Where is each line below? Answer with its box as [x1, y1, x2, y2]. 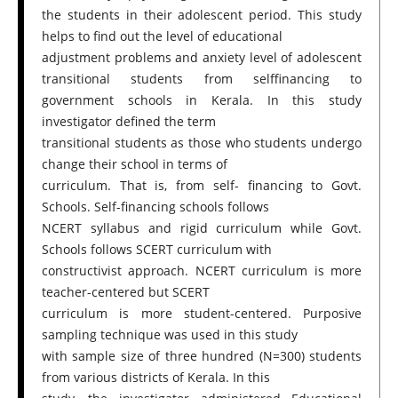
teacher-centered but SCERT [41, 283, 210, 300]
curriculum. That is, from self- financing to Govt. [41, 176, 362, 194]
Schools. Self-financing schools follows [41, 197, 269, 215]
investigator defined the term [41, 112, 216, 130]
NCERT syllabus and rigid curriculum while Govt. [41, 219, 362, 236]
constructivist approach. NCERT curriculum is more [41, 261, 362, 279]
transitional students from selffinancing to [41, 69, 362, 87]
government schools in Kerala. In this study [41, 91, 362, 108]
